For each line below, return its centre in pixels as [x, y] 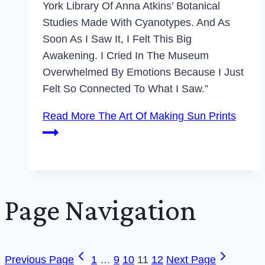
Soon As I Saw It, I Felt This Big [117, 39]
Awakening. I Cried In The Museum [126, 56]
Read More [69, 116]
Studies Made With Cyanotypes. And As [136, 22]
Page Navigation [101, 210]
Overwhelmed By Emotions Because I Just [143, 72]
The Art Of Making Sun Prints [166, 116]
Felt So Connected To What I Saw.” [125, 89]
